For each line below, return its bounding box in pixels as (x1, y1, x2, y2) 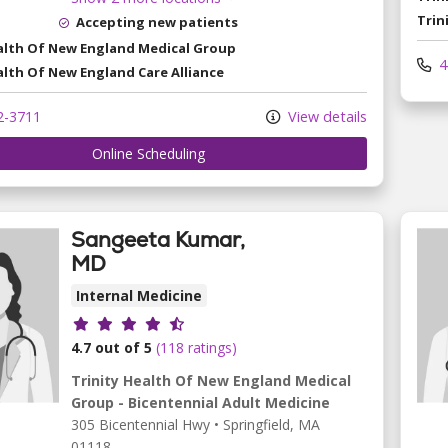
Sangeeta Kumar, (71, 225, 245, 253)
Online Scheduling (91, 143, 205, 163)
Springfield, (223, 415, 298, 435)
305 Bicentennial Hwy (71, 415, 210, 435)
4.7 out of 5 (71, 338, 152, 358)
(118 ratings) (156, 338, 237, 358)
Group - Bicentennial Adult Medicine (71, 393, 330, 413)
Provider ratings (70, 310, 210, 334)
